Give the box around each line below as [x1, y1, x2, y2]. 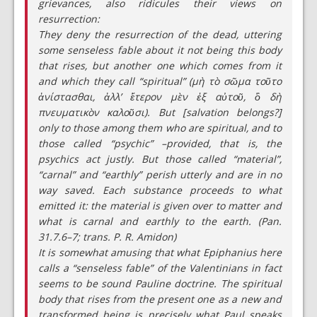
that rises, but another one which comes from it [38, 59, 282, 72]
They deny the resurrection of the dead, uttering [38, 28, 282, 41]
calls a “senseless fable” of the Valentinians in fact [38, 261, 282, 275]
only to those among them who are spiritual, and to [38, 121, 282, 134]
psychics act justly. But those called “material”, [38, 152, 282, 166]
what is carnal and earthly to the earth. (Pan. [38, 214, 282, 228]
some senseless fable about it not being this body [38, 43, 282, 57]
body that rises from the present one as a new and [38, 292, 282, 306]
